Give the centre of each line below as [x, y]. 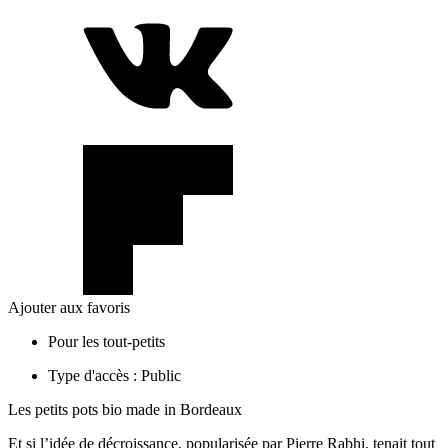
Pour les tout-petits [106, 341]
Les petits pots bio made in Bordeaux [125, 409]
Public [159, 375]
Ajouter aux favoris [69, 307]
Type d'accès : [92, 375]
